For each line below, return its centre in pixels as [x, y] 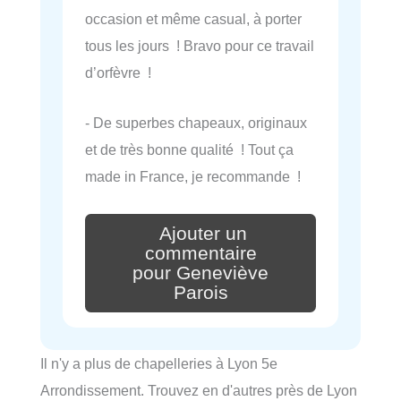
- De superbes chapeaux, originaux [196, 123]
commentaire [200, 253]
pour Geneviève [200, 273]
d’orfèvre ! [118, 73]
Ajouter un [203, 234]
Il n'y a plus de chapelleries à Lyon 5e [159, 363]
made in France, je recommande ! [193, 177]
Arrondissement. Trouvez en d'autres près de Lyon [199, 390]
